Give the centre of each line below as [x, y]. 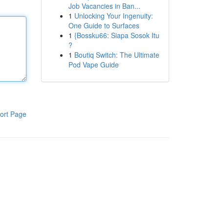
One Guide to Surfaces [104, 25]
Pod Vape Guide [93, 65]
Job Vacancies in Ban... [104, 6]
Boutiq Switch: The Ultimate [117, 55]
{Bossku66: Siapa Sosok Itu [117, 35]
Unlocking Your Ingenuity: [113, 16]
